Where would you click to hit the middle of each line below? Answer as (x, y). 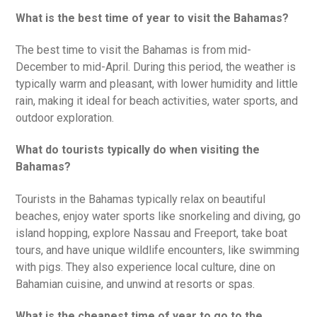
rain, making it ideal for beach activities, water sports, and (157, 101)
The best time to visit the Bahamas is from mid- (134, 50)
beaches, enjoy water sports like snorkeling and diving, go (158, 216)
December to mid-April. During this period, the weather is (156, 67)
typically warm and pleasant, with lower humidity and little (157, 84)
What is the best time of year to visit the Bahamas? (152, 18)
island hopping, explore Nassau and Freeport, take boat (152, 233)
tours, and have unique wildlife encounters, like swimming (158, 250)
